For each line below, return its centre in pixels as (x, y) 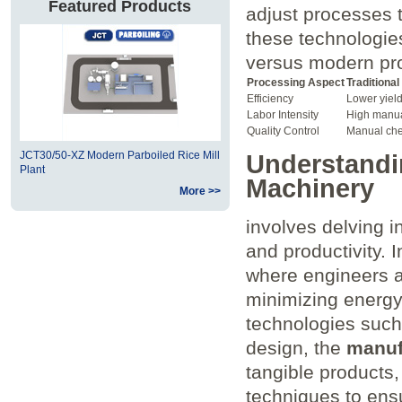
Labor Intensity (282, 114)
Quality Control (283, 131)
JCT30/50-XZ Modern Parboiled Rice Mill (119, 155)
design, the (296, 347)
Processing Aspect (295, 82)
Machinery (310, 188)
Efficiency (270, 98)
